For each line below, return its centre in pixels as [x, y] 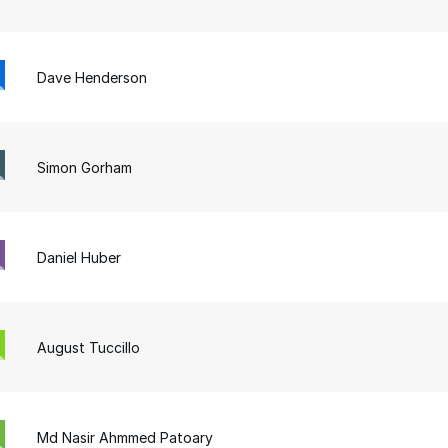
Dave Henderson [92, 77]
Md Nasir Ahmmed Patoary [125, 437]
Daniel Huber [79, 257]
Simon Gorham [85, 167]
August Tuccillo [89, 347]
